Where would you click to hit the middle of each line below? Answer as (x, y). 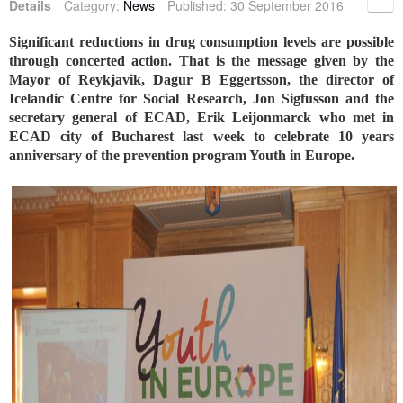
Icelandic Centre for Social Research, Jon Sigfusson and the (201, 99)
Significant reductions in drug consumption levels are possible (201, 42)
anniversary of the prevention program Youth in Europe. (182, 156)
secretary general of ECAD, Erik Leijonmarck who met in (201, 118)
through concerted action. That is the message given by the (201, 61)
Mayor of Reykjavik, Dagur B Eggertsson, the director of (201, 80)
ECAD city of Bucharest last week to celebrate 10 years (201, 137)
